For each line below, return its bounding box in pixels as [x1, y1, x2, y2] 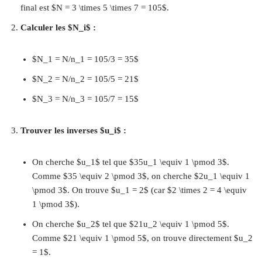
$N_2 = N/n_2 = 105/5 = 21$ [32, 74, 139, 84]
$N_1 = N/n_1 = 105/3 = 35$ [32, 54, 139, 64]
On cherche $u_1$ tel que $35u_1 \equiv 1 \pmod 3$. [32, 157, 229, 167]
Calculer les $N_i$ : [20, 23, 96, 32]
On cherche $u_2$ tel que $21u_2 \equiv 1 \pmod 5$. [32, 219, 229, 229]
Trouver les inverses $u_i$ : [20, 126, 126, 135]
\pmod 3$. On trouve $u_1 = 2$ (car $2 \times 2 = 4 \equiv [32, 185, 247, 195]
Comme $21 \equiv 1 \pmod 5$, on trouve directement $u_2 [32, 233, 253, 243]
